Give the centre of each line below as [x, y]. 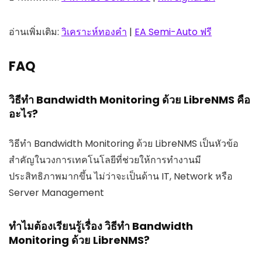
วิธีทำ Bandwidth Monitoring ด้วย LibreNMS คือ [130, 99]
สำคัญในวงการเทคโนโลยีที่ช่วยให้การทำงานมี [105, 160]
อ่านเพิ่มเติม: [35, 32]
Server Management [56, 192]
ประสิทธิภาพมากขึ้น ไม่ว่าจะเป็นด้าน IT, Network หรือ [121, 176]
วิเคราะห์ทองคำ [94, 32]
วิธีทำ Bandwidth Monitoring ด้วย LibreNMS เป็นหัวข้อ [124, 143]
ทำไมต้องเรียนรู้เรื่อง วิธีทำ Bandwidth [101, 226]
